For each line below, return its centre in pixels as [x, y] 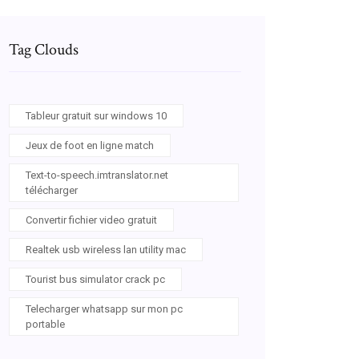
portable [45, 324]
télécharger [52, 190]
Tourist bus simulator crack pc [95, 279]
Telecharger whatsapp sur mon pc [104, 309]
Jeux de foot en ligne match [90, 145]
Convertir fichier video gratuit [91, 220]
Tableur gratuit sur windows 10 [96, 116]
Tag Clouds [44, 50]
